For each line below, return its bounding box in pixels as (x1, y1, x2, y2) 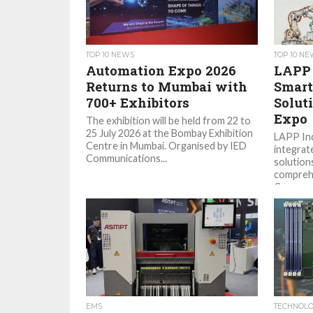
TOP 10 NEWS (86, 50, 135, 59)
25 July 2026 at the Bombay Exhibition (86, 127, 254, 139)
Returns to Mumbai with (86, 78, 248, 95)
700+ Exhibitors (86, 94, 190, 111)
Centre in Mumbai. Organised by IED (86, 140, 247, 152)
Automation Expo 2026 (86, 62, 237, 79)
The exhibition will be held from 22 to (86, 115, 252, 126)
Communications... (86, 152, 168, 164)
